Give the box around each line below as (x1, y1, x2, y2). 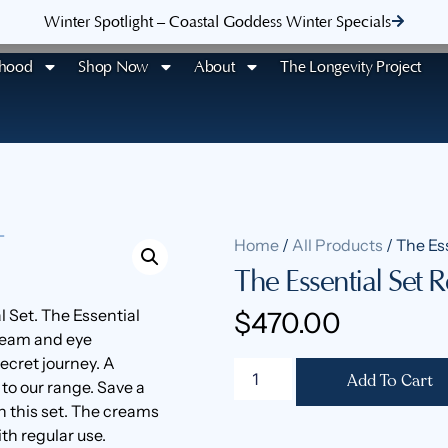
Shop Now (78, 58, 148, 76)
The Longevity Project (280, 58, 422, 76)
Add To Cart (347, 374, 434, 390)
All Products (292, 235, 383, 255)
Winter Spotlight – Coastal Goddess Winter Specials (43, 13, 391, 32)
